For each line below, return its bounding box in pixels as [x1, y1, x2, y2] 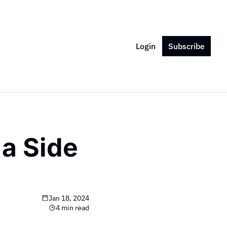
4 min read [56, 203, 89, 212]
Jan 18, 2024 [49, 194, 89, 203]
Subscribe [168, 41, 205, 51]
